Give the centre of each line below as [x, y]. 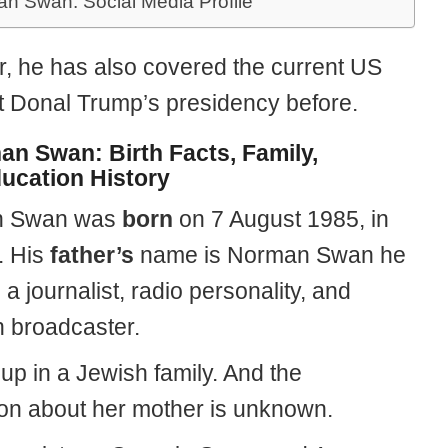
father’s [91, 255]
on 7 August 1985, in [280, 219]
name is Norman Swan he [269, 255]
